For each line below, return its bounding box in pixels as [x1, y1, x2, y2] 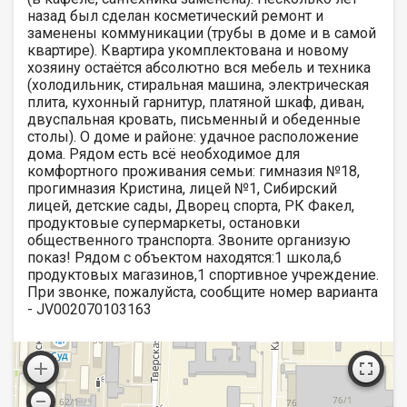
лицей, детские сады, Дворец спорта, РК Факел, [27, 196, 354, 214]
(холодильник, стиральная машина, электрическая [27, 75, 369, 94]
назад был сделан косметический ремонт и [27, 6, 323, 25]
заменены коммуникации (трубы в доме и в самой [27, 24, 376, 42]
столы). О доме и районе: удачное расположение [27, 127, 359, 145]
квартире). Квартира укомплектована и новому [27, 41, 349, 59]
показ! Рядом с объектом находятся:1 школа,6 [27, 248, 342, 266]
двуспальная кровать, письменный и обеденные [27, 110, 361, 128]
